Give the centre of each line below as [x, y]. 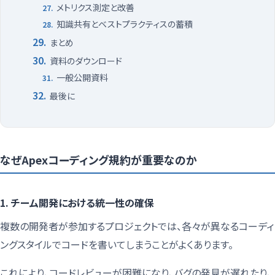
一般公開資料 [82, 78]
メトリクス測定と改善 [95, 8]
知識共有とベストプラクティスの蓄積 [125, 24]
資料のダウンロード [86, 61]
